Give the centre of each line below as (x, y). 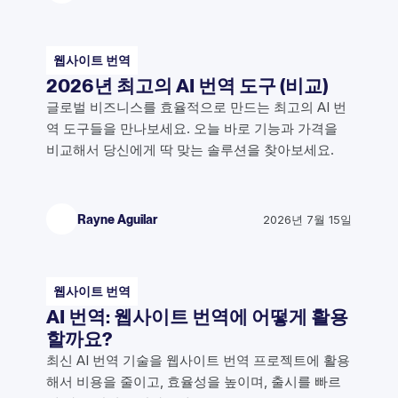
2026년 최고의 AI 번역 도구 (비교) (187, 86)
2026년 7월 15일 (307, 219)
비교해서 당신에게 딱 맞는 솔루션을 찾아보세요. (190, 150)
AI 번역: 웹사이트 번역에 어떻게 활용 (197, 316)
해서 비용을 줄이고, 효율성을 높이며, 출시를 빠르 (194, 381)
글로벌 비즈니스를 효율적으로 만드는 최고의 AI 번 (196, 107)
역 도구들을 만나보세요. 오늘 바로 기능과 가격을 (192, 129)
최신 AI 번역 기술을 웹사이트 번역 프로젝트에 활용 (198, 360)
